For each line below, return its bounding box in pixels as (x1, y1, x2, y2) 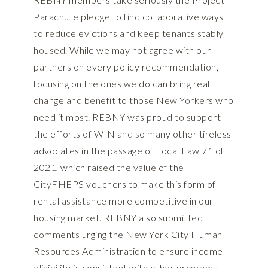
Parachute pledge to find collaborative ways (33, 11, 224, 23)
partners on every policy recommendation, (33, 61, 218, 73)
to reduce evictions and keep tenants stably (33, 28, 224, 39)
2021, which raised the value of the (33, 162, 184, 173)
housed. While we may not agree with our (33, 44, 211, 56)
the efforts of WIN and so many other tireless (33, 128, 232, 140)
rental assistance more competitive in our (33, 195, 214, 207)
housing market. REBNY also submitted (33, 212, 203, 224)
